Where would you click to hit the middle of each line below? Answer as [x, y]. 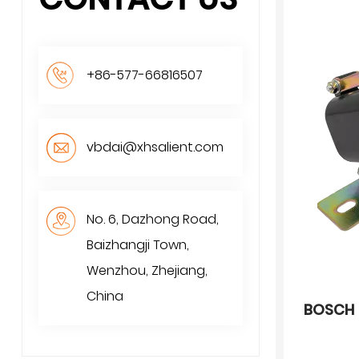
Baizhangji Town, [138, 245]
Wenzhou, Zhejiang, [147, 270]
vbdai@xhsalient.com [155, 147]
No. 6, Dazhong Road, [153, 219]
